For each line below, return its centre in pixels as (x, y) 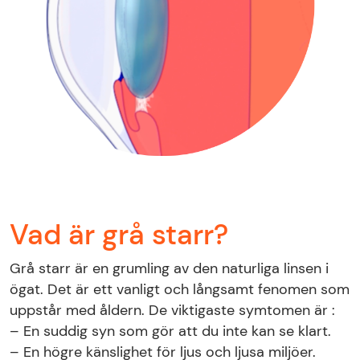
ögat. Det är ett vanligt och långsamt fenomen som (180, 289)
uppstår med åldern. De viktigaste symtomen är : (172, 310)
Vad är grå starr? (119, 234)
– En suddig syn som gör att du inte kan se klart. (170, 331)
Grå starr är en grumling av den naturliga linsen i (169, 268)
